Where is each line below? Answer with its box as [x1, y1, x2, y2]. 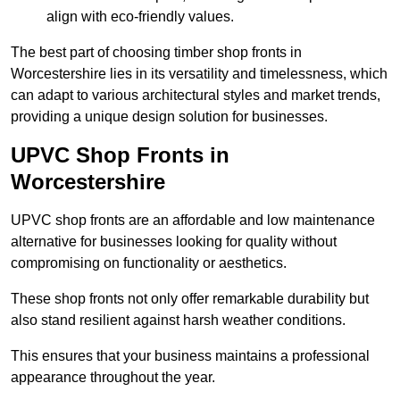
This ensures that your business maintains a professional [11, 348, 370, 364]
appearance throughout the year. [11, 370, 215, 386]
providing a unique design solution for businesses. [11, 109, 328, 125]
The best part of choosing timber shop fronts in [11, 45, 302, 61]
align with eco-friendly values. [46, 9, 234, 25]
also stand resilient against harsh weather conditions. [11, 312, 346, 329]
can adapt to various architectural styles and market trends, [11, 87, 380, 104]
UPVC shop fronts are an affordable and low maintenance [11, 212, 375, 229]
